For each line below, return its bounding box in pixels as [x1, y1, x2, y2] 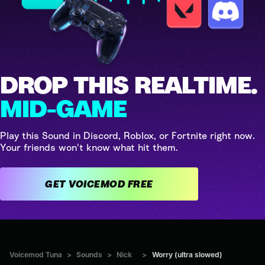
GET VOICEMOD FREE [127, 177, 153, 190]
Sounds [76, 250, 102, 259]
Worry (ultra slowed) [152, 250, 222, 259]
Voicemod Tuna [9, 250, 62, 259]
